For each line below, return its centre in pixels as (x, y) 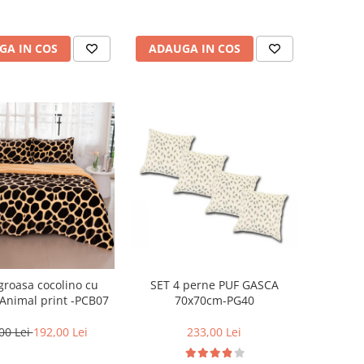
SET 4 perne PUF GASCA (214, 285)
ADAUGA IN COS (194, 49)
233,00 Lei (214, 332)
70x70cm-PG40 (214, 301)
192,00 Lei (60, 332)
